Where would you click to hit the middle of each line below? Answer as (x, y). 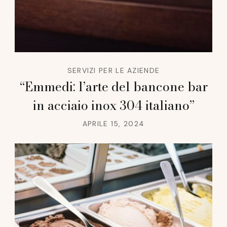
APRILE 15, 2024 (113, 124)
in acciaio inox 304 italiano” (113, 106)
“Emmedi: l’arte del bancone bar (113, 87)
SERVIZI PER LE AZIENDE (113, 71)
